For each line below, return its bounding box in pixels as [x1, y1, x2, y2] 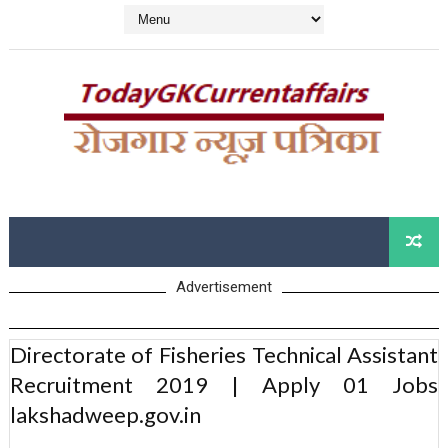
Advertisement [175, 278, 272, 297]
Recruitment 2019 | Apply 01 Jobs [9, 371, 439, 399]
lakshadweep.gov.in [9, 401, 201, 429]
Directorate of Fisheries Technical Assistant [9, 341, 439, 369]
